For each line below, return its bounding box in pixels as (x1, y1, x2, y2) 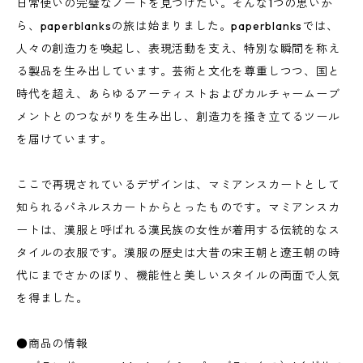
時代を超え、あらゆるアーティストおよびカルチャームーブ (16, 87, 340, 102)
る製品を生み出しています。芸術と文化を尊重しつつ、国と (16, 64, 340, 79)
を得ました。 (16, 291, 88, 306)
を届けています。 (16, 132, 113, 147)
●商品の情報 (16, 336, 88, 352)
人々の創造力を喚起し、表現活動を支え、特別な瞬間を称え (16, 41, 340, 57)
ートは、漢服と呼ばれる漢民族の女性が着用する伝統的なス (16, 223, 340, 238)
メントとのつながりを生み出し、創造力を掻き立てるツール (16, 109, 340, 125)
